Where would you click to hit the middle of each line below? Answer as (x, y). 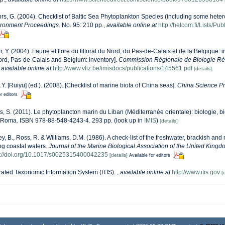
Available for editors (150, 155)
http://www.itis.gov (196, 172)
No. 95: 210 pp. (82, 25)
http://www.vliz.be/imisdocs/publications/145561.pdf (123, 69)
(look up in (128, 120)
